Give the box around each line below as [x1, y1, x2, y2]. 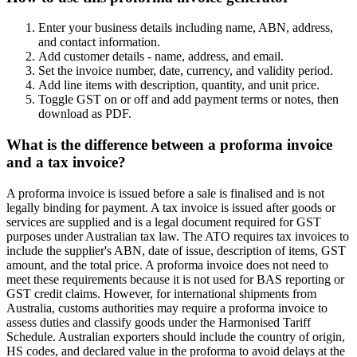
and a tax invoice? [6, 154, 126, 171]
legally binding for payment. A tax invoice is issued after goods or [6, 200, 335, 214]
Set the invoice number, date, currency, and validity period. [38, 64, 333, 78]
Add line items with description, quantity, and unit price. [38, 78, 320, 92]
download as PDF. [38, 107, 131, 121]
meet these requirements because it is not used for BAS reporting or [6, 272, 344, 286]
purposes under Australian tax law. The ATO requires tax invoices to [6, 229, 349, 243]
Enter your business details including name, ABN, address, [38, 21, 333, 35]
